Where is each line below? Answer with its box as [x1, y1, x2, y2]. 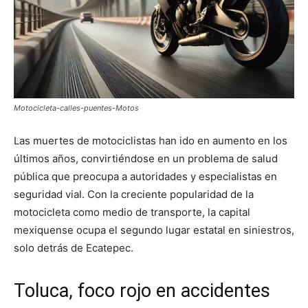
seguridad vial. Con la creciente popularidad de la [14, 188, 254, 201]
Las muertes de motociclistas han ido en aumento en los [14, 134, 287, 148]
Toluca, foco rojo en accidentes [14, 280, 270, 302]
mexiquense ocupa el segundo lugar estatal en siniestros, [14, 223, 294, 237]
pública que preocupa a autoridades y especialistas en [14, 170, 277, 184]
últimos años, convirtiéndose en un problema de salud [14, 152, 278, 166]
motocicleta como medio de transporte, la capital [14, 206, 250, 219]
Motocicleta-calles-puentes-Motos [14, 103, 139, 113]
